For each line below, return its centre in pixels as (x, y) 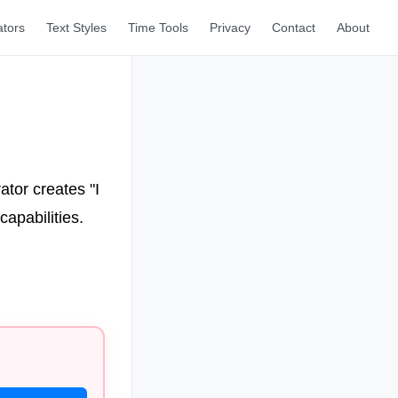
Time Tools (158, 28)
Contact (294, 28)
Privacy (230, 28)
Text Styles (76, 28)
